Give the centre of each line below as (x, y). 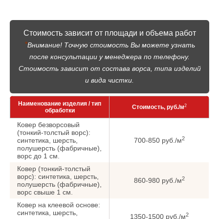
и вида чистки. (109, 80)
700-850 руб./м (158, 141)
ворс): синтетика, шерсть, (58, 177)
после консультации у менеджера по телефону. (109, 57)
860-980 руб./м (158, 181)
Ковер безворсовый (48, 125)
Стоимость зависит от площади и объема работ (109, 33)
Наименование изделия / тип (60, 104)
